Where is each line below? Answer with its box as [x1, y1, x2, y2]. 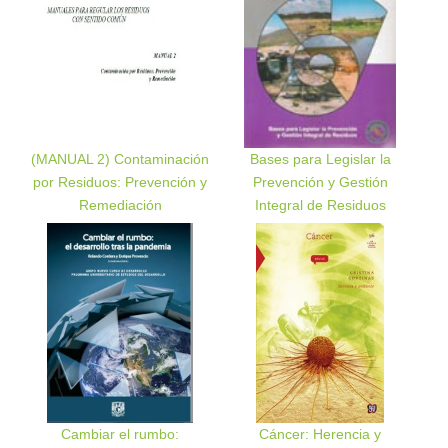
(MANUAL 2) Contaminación [31, 151, 209, 167]
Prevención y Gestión [252, 174, 388, 190]
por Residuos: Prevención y [33, 174, 207, 190]
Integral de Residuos [254, 197, 386, 213]
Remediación [78, 197, 162, 213]
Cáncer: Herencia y [259, 426, 381, 442]
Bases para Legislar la [249, 151, 391, 167]
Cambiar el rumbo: [61, 426, 179, 442]
